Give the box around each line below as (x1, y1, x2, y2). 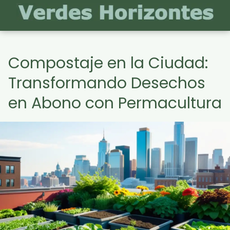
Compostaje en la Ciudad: (8, 52, 208, 74)
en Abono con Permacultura (8, 92, 222, 114)
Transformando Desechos (8, 72, 205, 94)
